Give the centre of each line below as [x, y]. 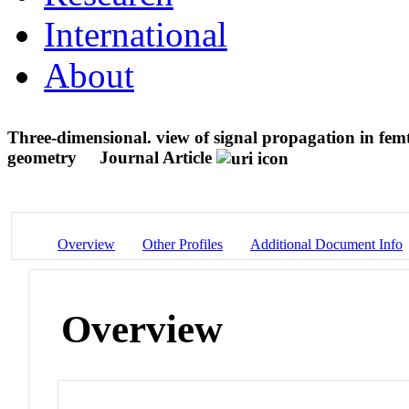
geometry [44, 157]
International [136, 34]
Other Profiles [183, 244]
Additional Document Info [326, 244]
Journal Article [156, 157]
